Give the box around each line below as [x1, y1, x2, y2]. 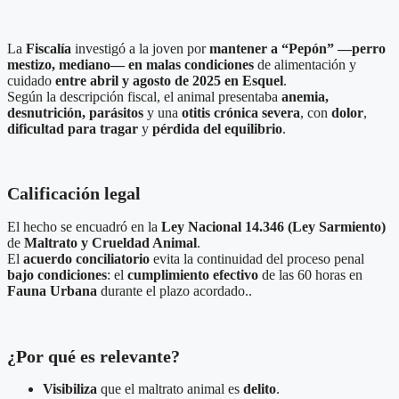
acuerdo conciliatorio [23, 251, 150, 266]
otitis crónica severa [182, 104, 300, 120]
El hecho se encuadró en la [7, 219, 161, 234]
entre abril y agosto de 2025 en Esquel [55, 72, 283, 88]
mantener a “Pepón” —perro [209, 40, 386, 56]
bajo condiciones [7, 267, 107, 282]
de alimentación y [254, 56, 356, 72]
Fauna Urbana [7, 283, 97, 298]
